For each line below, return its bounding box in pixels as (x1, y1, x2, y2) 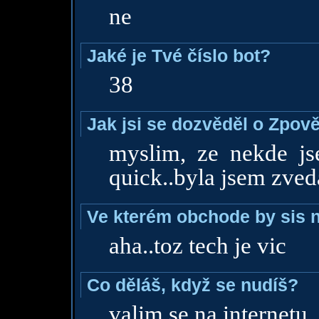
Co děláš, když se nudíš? (86, 275, 298, 295)
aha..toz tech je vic (108, 233, 286, 258)
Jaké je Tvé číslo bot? (86, 46, 271, 66)
